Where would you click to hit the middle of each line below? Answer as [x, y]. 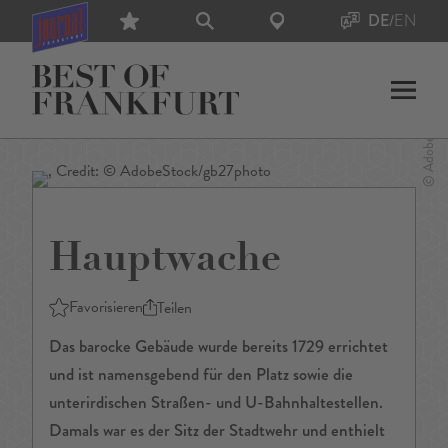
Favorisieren [106, 307]
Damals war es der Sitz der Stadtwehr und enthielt [217, 431]
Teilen [174, 307]
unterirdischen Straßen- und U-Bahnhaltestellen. [216, 403]
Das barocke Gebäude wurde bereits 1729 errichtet [218, 347]
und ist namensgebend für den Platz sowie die [201, 375]
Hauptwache [165, 261]
